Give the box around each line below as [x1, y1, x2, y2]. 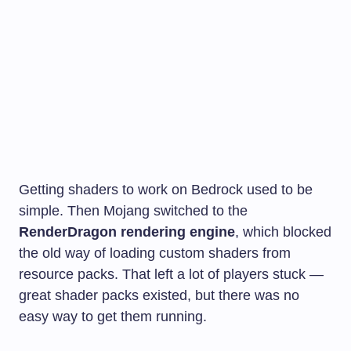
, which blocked [235, 224, 331, 241]
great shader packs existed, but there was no [19, 288, 299, 304]
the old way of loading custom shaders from [19, 245, 291, 262]
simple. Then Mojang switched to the [19, 203, 248, 219]
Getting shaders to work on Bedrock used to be [19, 182, 313, 198]
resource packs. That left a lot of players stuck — [19, 266, 324, 283]
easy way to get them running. [19, 309, 207, 325]
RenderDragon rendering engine [19, 224, 235, 241]
